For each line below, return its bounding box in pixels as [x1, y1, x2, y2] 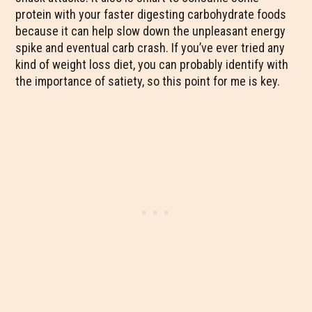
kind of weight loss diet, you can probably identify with [15, 57, 289, 72]
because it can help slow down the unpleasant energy [15, 24, 286, 38]
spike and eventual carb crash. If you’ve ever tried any [15, 40, 286, 55]
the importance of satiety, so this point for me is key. [15, 74, 281, 88]
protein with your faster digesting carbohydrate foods [15, 7, 287, 22]
